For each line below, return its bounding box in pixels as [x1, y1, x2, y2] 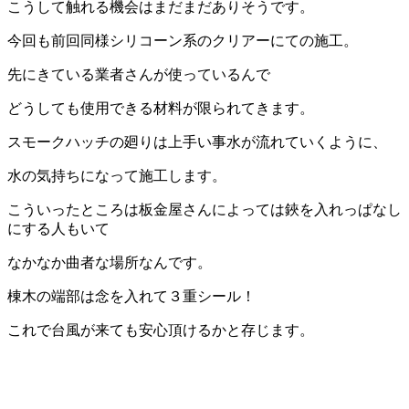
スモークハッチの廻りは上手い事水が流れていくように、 [7, 133, 387, 150]
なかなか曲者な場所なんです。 [7, 254, 212, 270]
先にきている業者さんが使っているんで [7, 66, 270, 82]
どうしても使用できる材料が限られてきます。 [7, 100, 314, 116]
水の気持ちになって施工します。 [7, 167, 226, 184]
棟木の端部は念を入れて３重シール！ [7, 288, 256, 304]
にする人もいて [7, 220, 110, 236]
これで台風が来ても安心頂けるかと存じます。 [7, 321, 314, 338]
